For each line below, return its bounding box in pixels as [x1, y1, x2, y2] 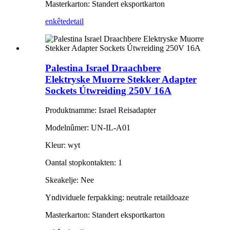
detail [66, 16, 84, 26]
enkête [45, 16, 66, 26]
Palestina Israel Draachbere [45, 62, 161, 73]
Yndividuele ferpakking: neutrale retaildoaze [45, 193, 189, 202]
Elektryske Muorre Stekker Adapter [45, 73, 197, 85]
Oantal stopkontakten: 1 [45, 158, 122, 167]
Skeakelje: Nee [45, 176, 94, 185]
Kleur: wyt [45, 141, 80, 150]
